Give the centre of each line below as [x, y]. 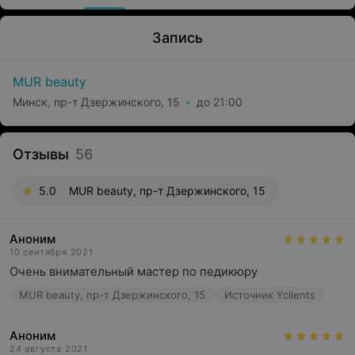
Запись [177, 38]
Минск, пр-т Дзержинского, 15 [96, 101]
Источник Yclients [270, 295]
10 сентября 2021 [52, 252]
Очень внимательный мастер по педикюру [134, 271]
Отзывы [41, 154]
